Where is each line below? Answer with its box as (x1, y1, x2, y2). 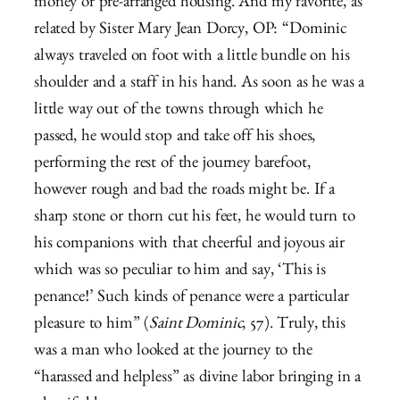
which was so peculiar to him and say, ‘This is (34, 263, 327, 281)
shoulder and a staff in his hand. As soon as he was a (34, 76, 365, 94)
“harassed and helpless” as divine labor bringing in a (34, 371, 362, 388)
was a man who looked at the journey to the (34, 344, 312, 362)
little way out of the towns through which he (34, 103, 323, 121)
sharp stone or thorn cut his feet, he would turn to (34, 210, 355, 228)
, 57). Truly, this (242, 317, 346, 335)
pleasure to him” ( (34, 317, 150, 335)
